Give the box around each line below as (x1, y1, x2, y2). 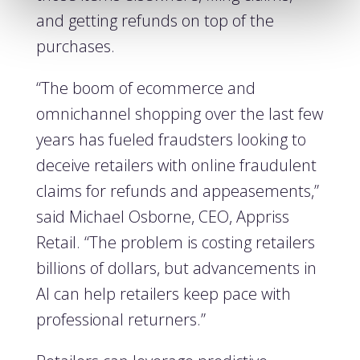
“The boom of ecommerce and (35, 77, 256, 99)
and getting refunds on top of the (35, 10, 274, 31)
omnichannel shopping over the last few (35, 103, 323, 125)
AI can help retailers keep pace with (35, 283, 291, 305)
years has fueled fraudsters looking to (35, 129, 306, 150)
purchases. (35, 35, 115, 57)
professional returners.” (35, 309, 206, 330)
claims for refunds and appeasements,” (35, 180, 319, 202)
